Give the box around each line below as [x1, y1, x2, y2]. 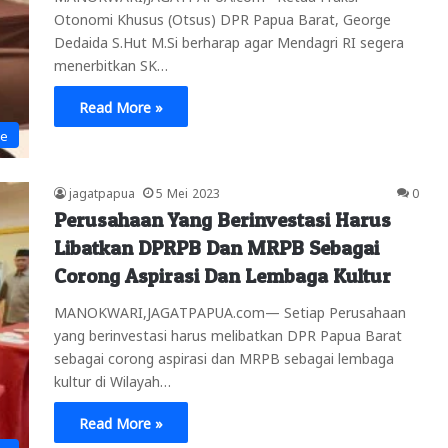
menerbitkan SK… [54, 55, 168, 72]
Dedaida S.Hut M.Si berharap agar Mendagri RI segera [54, 32, 404, 49]
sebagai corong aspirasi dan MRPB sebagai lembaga [54, 349, 394, 366]
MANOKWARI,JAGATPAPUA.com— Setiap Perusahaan [54, 303, 406, 320]
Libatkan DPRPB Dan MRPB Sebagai [54, 236, 379, 261]
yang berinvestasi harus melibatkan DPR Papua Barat [54, 326, 402, 343]
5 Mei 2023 [156, 185, 220, 200]
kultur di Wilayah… [54, 372, 171, 389]
